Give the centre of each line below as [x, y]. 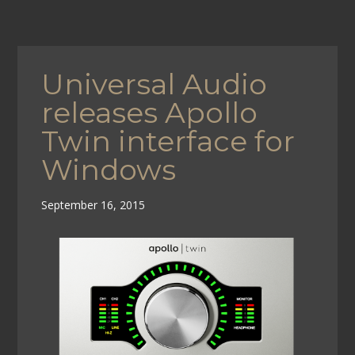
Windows [109, 169]
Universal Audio [155, 84]
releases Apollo [150, 112]
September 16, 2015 [94, 204]
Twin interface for [168, 141]
